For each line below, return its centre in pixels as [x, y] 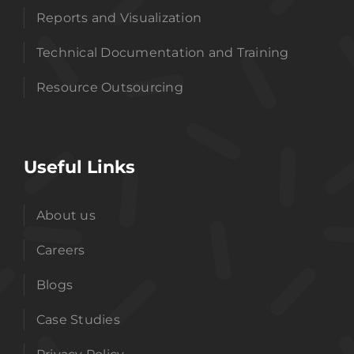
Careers [60, 250]
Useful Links [79, 168]
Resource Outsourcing [109, 88]
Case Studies [78, 320]
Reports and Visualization [119, 18]
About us [66, 216]
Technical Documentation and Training [162, 53]
